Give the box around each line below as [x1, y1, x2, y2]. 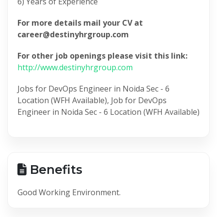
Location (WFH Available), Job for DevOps [17, 94, 167, 106]
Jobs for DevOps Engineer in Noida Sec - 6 [17, 83, 170, 94]
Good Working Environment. [17, 186, 121, 198]
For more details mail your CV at [17, 17, 143, 28]
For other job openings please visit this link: [17, 50, 187, 61]
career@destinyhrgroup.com [17, 29, 131, 40]
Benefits [27, 162, 82, 177]
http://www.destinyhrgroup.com [17, 62, 133, 73]
